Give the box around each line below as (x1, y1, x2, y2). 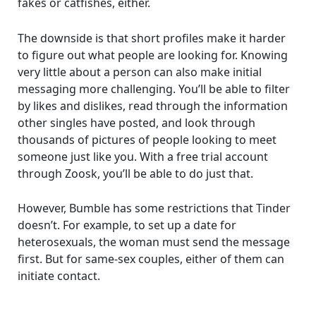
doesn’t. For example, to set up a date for (17, 217, 236, 233)
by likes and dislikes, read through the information (17, 97, 288, 114)
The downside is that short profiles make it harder (17, 30, 286, 46)
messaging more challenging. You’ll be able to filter (17, 80, 290, 97)
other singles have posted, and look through (17, 114, 255, 130)
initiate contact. (17, 268, 100, 284)
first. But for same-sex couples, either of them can (17, 251, 284, 267)
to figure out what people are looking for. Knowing (17, 47, 288, 63)
